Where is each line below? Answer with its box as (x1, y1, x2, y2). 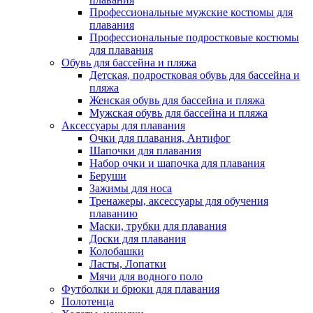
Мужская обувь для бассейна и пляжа (89, 106, 268, 119)
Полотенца (61, 295, 114, 307)
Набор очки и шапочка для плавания (89, 156, 265, 169)
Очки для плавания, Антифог (89, 131, 231, 144)
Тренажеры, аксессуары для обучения (89, 194, 268, 207)
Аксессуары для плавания (61, 119, 185, 131)
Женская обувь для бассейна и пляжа (89, 94, 265, 106)
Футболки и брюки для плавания (61, 282, 219, 295)
